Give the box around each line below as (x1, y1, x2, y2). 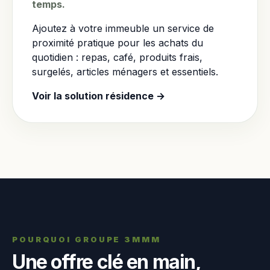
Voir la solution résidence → (32, 90, 165, 102)
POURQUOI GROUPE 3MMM (12, 234, 161, 244)
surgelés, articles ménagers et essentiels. (32, 66, 218, 78)
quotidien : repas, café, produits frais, (32, 51, 202, 63)
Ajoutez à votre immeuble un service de (32, 22, 214, 34)
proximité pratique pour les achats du (32, 37, 203, 49)
